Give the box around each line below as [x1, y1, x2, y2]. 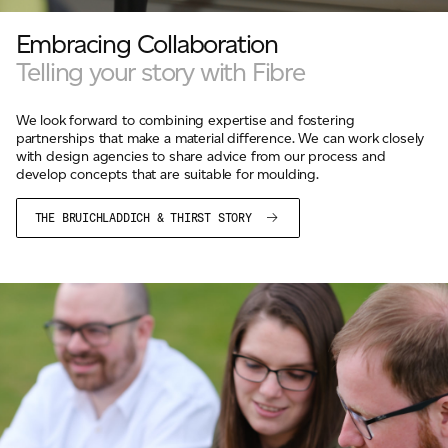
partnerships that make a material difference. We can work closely [15, 130, 425, 147]
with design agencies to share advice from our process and [15, 148, 386, 165]
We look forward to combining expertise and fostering [15, 112, 355, 129]
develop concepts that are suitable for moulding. [15, 166, 319, 183]
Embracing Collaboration [15, 28, 279, 60]
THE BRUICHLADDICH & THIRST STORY [34, 211, 259, 225]
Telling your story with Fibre [15, 56, 305, 88]
